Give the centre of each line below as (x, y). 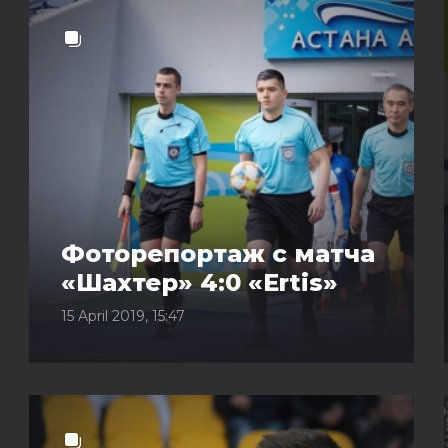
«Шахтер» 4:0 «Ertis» (199, 282)
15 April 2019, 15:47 (123, 316)
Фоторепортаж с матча (218, 253)
